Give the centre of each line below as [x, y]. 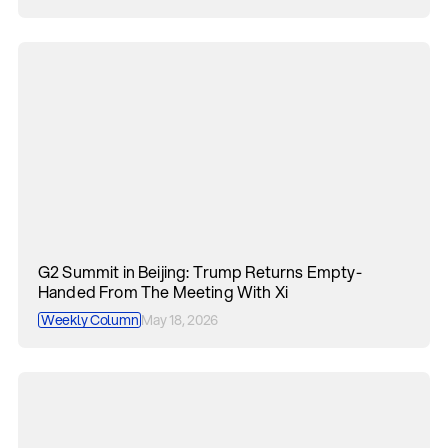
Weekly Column [90, 320]
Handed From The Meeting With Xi [163, 291]
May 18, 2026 [180, 320]
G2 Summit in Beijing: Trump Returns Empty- [200, 271]
